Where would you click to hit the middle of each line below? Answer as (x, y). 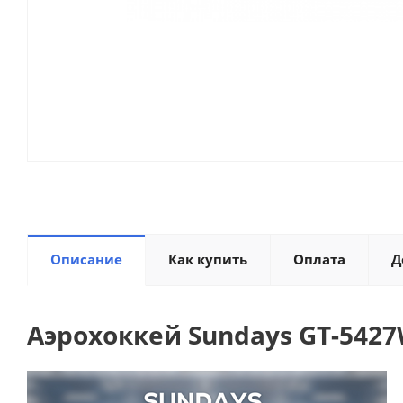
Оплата (319, 259)
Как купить (208, 259)
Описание (86, 259)
